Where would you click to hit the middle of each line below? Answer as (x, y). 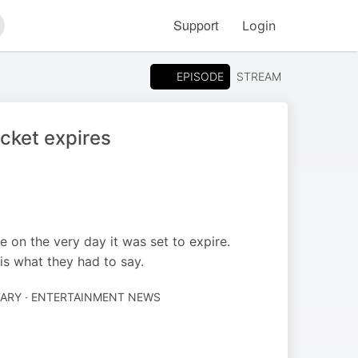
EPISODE (200, 76)
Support (196, 25)
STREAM (259, 76)
